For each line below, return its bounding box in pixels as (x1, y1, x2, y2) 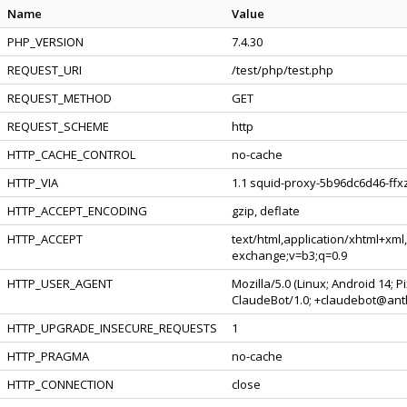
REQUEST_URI (7, 62, 82, 78)
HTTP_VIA (7, 174, 58, 191)
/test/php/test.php (232, 62, 333, 78)
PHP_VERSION (7, 34, 84, 50)
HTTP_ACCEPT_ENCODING (7, 203, 147, 219)
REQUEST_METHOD (7, 90, 112, 106)
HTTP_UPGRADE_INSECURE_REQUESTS (7, 320, 217, 336)
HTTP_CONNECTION (7, 376, 114, 392)
